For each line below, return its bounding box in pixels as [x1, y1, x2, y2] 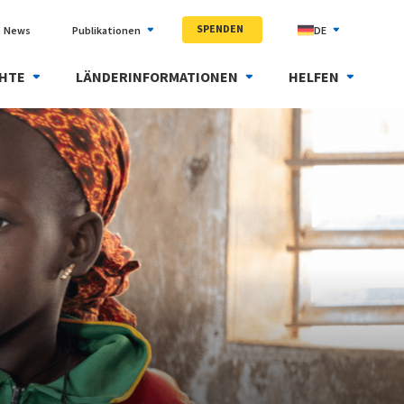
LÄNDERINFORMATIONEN [76, 68, 238, 86]
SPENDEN [197, 21, 243, 35]
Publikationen [72, 23, 141, 37]
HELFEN [289, 68, 339, 86]
